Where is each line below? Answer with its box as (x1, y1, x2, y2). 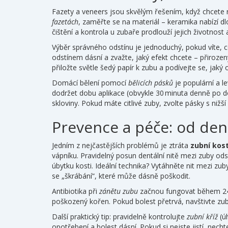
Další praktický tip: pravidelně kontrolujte (52, 212, 187, 221)
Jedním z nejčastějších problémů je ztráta (52, 140, 190, 150)
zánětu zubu (99, 186, 138, 196)
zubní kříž (187, 212, 218, 221)
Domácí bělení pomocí (52, 78, 128, 88)
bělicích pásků (128, 78, 173, 88)
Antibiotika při (52, 186, 99, 196)
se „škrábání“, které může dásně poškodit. (52, 171, 190, 181)
